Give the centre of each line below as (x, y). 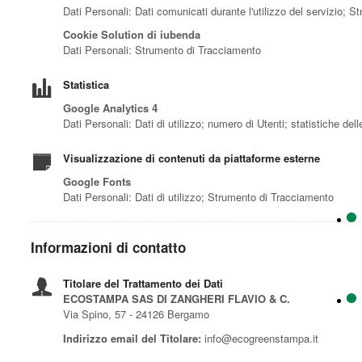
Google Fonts (97, 181)
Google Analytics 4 (110, 107)
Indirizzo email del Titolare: (132, 338)
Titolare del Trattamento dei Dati (143, 283)
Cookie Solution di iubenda (132, 34)
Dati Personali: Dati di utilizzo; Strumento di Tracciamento (198, 196)
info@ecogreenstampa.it (260, 338)
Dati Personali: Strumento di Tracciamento (162, 49)
